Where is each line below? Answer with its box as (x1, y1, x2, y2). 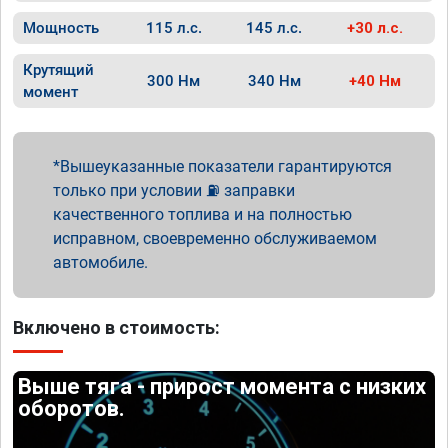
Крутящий (23, 61, 94, 79)
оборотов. (18, 396, 126, 421)
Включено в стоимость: (13, 317, 220, 338)
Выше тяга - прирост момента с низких (18, 374, 427, 399)
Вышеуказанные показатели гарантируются (60, 157, 392, 176)
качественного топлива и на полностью (53, 205, 352, 224)
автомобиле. (53, 253, 148, 272)
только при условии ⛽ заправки (53, 181, 295, 200)
